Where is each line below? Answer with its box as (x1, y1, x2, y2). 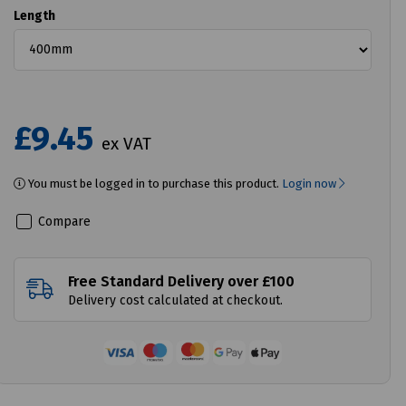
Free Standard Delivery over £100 (68, 272, 295, 290)
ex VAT (101, 132, 152, 154)
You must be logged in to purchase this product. (25, 176, 283, 190)
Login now (282, 176, 340, 190)
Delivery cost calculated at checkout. (68, 292, 284, 308)
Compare (34, 213, 92, 229)
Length (14, 7, 56, 24)
